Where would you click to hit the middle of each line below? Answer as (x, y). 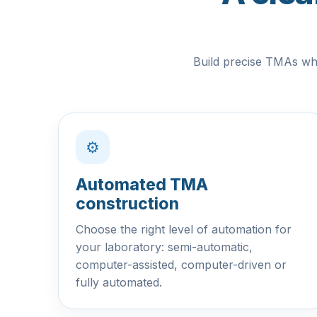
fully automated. (119, 282)
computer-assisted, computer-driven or (181, 265)
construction (127, 204)
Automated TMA (142, 185)
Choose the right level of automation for (184, 229)
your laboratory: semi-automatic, (164, 247)
